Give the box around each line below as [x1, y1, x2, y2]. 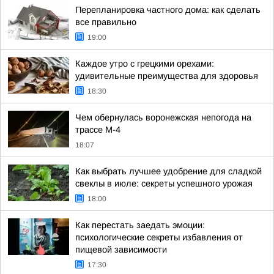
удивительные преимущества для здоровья [75, 71, 258, 81]
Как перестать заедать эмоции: [75, 220, 205, 230]
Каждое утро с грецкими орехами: [75, 59, 214, 68]
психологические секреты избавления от [75, 232, 243, 242]
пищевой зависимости [75, 245, 167, 254]
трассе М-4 [75, 125, 120, 135]
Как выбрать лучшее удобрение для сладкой [75, 166, 262, 176]
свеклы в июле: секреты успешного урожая [75, 179, 253, 188]
